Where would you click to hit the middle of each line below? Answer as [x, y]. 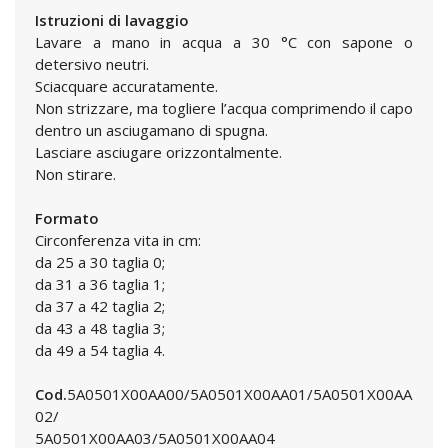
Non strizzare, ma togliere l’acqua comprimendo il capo [224, 108]
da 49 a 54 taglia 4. [100, 350]
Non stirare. [75, 174]
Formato [67, 218]
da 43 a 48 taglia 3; [100, 328]
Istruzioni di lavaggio [112, 20]
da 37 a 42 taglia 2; [100, 306]
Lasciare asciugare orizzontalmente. [158, 152]
